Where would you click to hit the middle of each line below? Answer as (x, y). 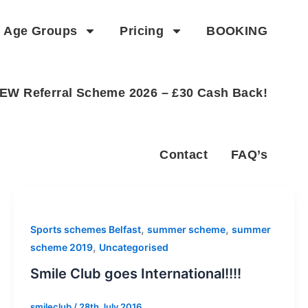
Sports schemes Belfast (85, 229)
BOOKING (237, 31)
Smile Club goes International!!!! (135, 273)
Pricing (142, 31)
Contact (184, 155)
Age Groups (41, 31)
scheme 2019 (61, 247)
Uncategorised (133, 247)
